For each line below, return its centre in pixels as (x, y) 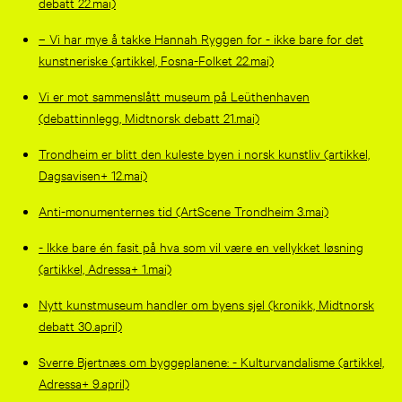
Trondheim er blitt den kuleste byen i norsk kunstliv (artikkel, (204, 153)
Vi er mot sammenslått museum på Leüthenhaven (174, 95)
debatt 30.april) (80, 325)
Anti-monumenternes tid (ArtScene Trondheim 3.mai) (183, 210)
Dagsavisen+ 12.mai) (92, 174)
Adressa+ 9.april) (83, 382)
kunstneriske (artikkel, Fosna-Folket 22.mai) (156, 59)
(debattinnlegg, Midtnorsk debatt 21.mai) (149, 117)
